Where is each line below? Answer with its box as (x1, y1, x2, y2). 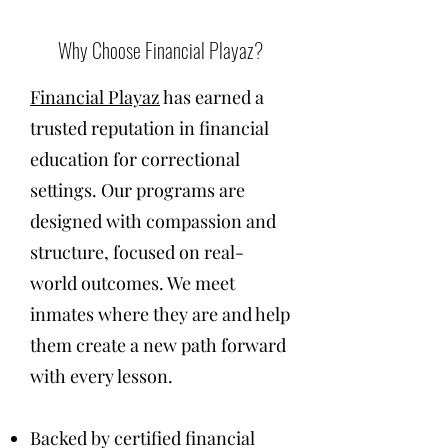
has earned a (160, 84, 264, 109)
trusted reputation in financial (30, 115, 269, 140)
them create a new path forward (30, 332, 286, 357)
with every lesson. (30, 363, 173, 388)
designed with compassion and (30, 208, 276, 233)
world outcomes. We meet (30, 270, 235, 295)
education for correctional (30, 146, 240, 171)
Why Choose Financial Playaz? (57, 34, 263, 65)
